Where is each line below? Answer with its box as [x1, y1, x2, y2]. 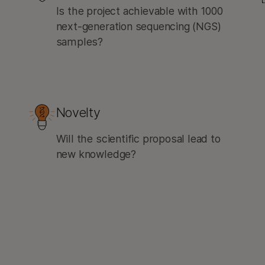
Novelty [56, 105, 101, 120]
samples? [56, 35, 104, 48]
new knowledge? [56, 148, 136, 160]
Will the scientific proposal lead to [56, 132, 221, 145]
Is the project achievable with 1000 [56, 5, 223, 17]
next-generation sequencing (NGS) [56, 20, 221, 33]
